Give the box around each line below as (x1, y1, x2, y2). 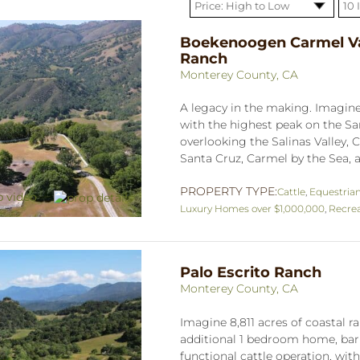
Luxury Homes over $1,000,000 (180, 202, 325, 215)
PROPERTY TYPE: (180, 183, 277, 198)
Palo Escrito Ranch (180, 263, 321, 281)
